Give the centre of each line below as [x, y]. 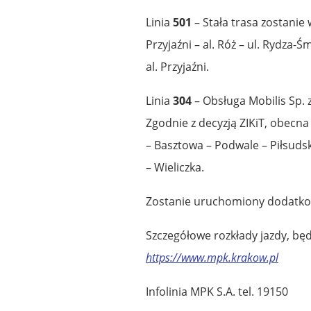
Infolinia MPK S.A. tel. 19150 [217, 291]
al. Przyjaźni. [177, 66]
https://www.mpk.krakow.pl [212, 257]
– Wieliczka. [175, 167]
